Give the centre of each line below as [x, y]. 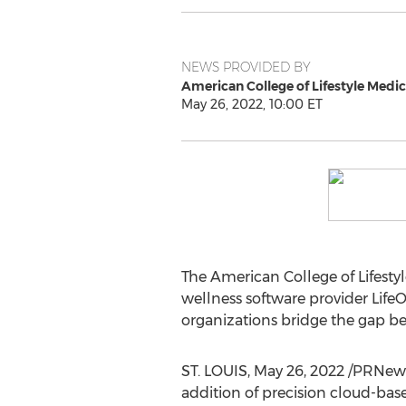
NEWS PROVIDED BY [246, 67]
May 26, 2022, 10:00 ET [251, 104]
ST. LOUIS [214, 371]
